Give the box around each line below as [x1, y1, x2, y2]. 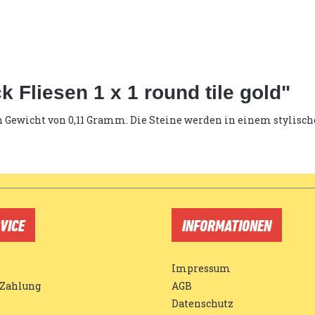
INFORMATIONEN [182, 215, 271, 236]
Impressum [172, 262, 231, 276]
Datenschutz [172, 297, 233, 311]
